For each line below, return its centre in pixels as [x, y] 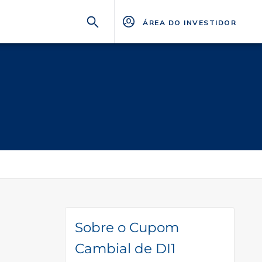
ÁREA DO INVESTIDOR [189, 22]
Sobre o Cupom [127, 228]
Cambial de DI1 [125, 249]
